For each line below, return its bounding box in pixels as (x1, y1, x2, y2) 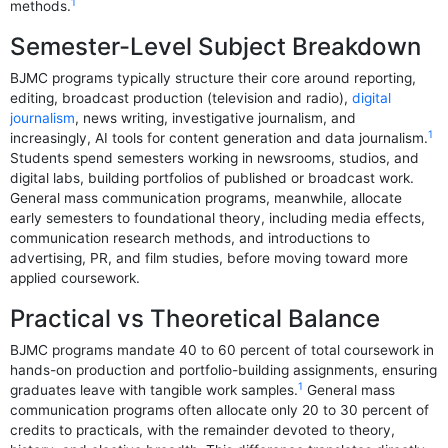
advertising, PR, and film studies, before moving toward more (10, 250, 409, 267)
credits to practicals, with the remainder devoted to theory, (10, 422, 396, 439)
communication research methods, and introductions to (10, 230, 371, 247)
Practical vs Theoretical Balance (10, 304, 381, 334)
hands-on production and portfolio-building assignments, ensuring (10, 362, 438, 379)
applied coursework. (10, 270, 141, 287)
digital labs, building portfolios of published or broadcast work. (10, 170, 415, 187)
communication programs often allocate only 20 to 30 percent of (10, 402, 430, 419)
